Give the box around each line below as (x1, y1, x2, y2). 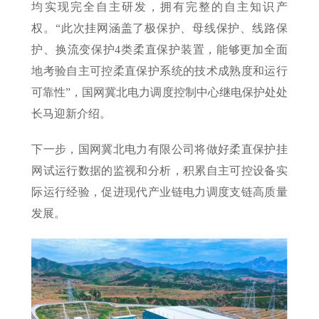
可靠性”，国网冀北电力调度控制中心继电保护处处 (31, 85, 288, 98)
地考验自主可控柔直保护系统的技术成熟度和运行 (31, 64, 288, 77)
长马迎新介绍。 (31, 107, 112, 120)
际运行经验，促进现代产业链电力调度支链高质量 (31, 185, 288, 198)
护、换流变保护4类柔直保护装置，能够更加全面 (31, 43, 288, 56)
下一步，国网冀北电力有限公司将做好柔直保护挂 (31, 142, 288, 155)
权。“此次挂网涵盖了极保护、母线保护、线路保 (31, 21, 288, 34)
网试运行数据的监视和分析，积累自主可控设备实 (31, 164, 288, 177)
